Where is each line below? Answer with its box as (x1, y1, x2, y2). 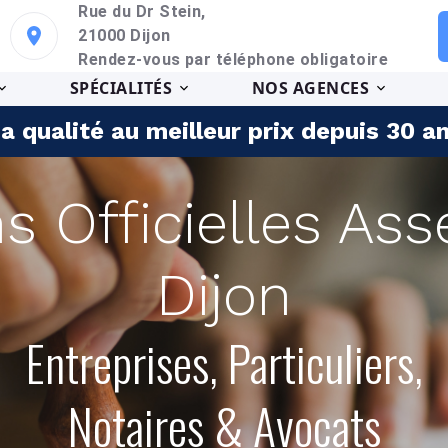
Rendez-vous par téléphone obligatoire (78, 50, 389, 69)
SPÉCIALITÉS (69, 77, 173, 99)
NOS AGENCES (251, 77, 369, 99)
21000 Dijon (78, 26, 171, 45)
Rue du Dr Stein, (78, 2, 206, 21)
